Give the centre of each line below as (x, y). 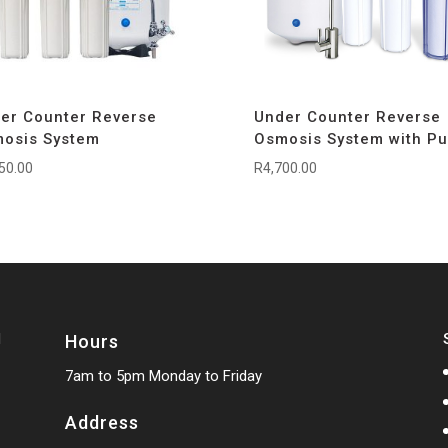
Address (101, 422)
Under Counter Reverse (347, 116)
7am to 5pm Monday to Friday (163, 375)
